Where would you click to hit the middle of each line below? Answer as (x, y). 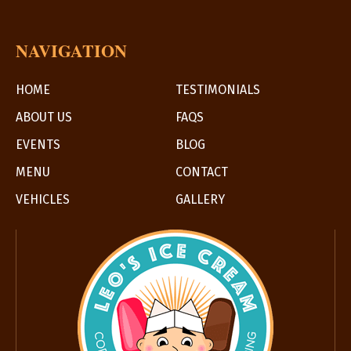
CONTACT (202, 172)
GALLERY (200, 199)
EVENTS (38, 145)
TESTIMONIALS (218, 90)
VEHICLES (43, 199)
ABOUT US (44, 117)
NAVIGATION (71, 51)
